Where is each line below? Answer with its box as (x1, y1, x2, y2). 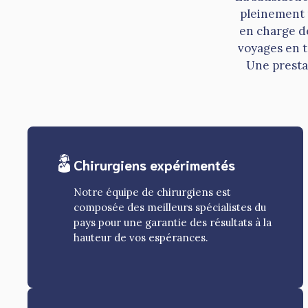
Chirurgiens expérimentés (74, 155, 236, 174)
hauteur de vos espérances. (74, 231, 209, 245)
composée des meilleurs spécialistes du (74, 201, 267, 214)
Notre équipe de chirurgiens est (74, 186, 232, 199)
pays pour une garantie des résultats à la (74, 216, 272, 230)
